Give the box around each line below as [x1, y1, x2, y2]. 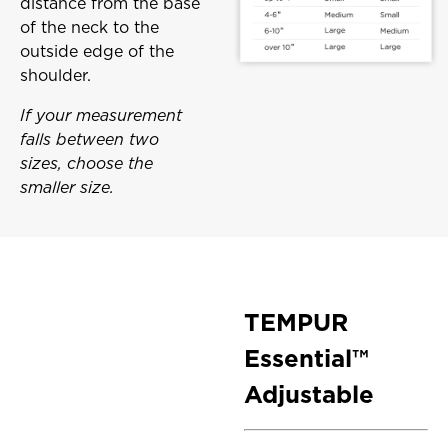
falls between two [20, 130, 160, 150]
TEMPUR [244, 308, 349, 338]
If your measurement [20, 106, 183, 126]
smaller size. [20, 178, 115, 198]
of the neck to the [20, 18, 160, 38]
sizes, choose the [20, 154, 154, 174]
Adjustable [244, 380, 375, 410]
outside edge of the [20, 42, 175, 62]
